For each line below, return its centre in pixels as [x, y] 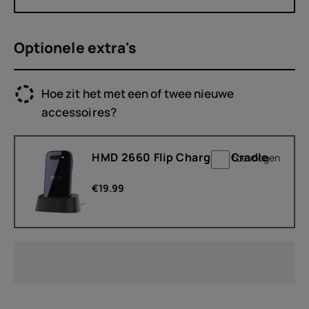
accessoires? [79, 112]
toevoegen [256, 158]
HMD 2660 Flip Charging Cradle [180, 157]
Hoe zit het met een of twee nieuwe [138, 93]
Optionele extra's [75, 48]
